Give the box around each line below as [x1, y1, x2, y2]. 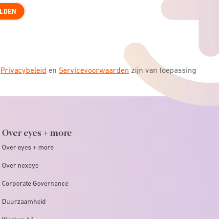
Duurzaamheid [2, 197, 46, 205]
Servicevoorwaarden [59, 65, 129, 74]
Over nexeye [2, 161, 39, 169]
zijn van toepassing [129, 65, 196, 74]
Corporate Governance [2, 179, 68, 187]
